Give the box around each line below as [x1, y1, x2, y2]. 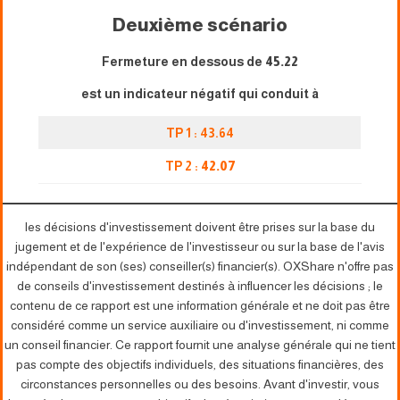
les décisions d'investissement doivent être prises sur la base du [25, 219, 375, 234]
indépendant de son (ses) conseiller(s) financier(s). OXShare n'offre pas [6, 258, 394, 273]
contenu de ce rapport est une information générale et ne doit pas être [10, 297, 390, 312]
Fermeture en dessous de [102, 54, 265, 69]
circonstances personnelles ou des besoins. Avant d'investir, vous [21, 376, 379, 391]
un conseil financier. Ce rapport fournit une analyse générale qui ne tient [4, 337, 396, 352]
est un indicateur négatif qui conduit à [81, 86, 319, 101]
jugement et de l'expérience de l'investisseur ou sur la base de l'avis [15, 238, 385, 254]
